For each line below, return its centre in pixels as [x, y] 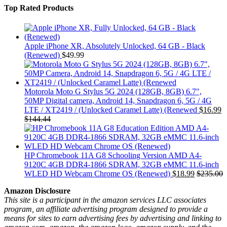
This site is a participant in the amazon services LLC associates [105, 200]
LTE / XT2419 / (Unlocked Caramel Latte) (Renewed [111, 110]
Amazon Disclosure [37, 191]
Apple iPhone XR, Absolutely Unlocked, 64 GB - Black [115, 46]
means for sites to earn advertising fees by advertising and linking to [113, 218]
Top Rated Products [39, 8]
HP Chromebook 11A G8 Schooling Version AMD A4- [113, 156]
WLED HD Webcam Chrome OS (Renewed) [97, 174]
